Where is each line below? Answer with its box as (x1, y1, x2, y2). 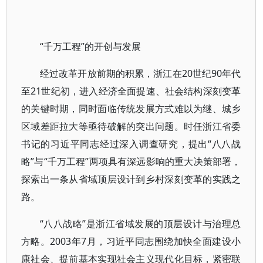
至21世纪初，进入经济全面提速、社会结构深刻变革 (21, 85, 241, 97)
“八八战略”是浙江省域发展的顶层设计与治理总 (40, 217, 241, 230)
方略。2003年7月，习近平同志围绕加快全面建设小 (21, 235, 241, 248)
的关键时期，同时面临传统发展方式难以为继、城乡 (21, 102, 241, 115)
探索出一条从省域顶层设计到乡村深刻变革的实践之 (21, 173, 241, 186)
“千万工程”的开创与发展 (40, 40, 141, 53)
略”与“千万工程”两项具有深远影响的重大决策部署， (21, 155, 241, 168)
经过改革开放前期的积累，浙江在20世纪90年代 (40, 67, 241, 80)
